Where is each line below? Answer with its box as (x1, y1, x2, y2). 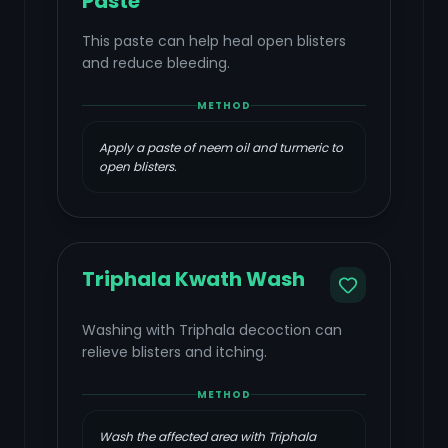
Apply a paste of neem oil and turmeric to (99, 139, 343, 156)
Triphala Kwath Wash (82, 265, 305, 293)
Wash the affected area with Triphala (99, 428, 316, 445)
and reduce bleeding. (82, 53, 230, 73)
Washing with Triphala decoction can (82, 320, 342, 340)
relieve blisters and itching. (82, 342, 267, 362)
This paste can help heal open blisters (82, 31, 346, 51)
